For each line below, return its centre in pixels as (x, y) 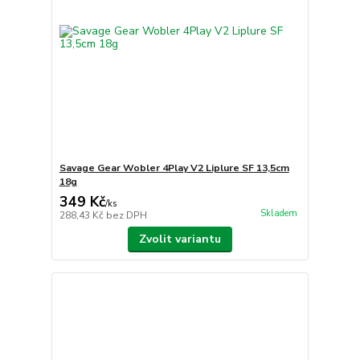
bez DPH (126, 216)
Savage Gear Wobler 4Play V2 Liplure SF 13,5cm (174, 168)
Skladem (278, 214)
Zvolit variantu (180, 239)
